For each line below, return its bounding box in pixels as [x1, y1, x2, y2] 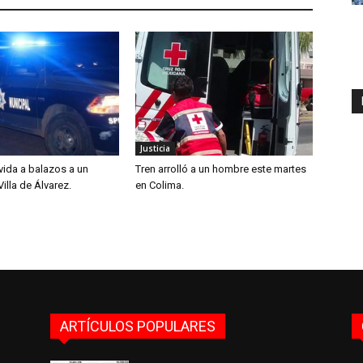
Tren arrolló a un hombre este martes [135, 162, 307, 175]
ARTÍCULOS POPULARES [60, 317, 216, 335]
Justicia [140, 142, 171, 154]
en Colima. [135, 178, 185, 191]
